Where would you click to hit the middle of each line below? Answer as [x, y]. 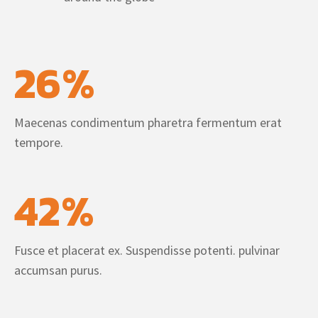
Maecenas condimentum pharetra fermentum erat [148, 122]
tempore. [39, 142]
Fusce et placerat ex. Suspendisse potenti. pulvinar [147, 250]
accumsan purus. [58, 270]
